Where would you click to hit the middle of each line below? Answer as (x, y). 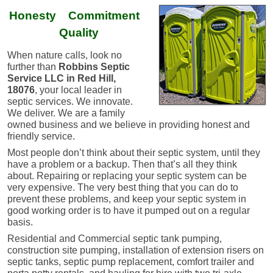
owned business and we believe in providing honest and (129, 124)
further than (32, 66)
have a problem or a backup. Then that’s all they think (122, 164)
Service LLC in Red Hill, (62, 78)
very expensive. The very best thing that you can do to (123, 187)
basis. (20, 222)
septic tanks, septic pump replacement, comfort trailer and (131, 261)
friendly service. (41, 136)
